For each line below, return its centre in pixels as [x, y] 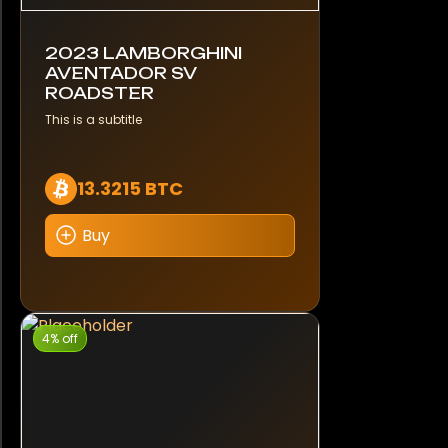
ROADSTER [99, 92]
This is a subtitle [93, 119]
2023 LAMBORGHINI [143, 52]
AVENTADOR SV [120, 72]
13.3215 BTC [130, 189]
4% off [60, 338]
